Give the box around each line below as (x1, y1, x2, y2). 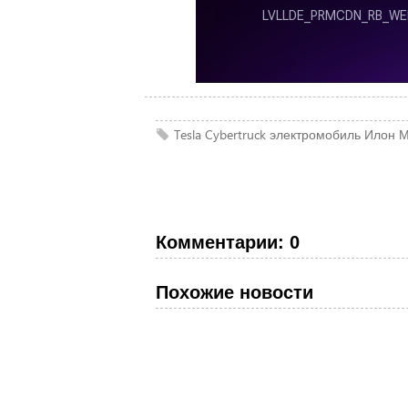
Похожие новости (155, 282, 313, 302)
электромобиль (269, 126, 361, 143)
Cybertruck (204, 126, 266, 143)
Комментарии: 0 (155, 232, 300, 252)
